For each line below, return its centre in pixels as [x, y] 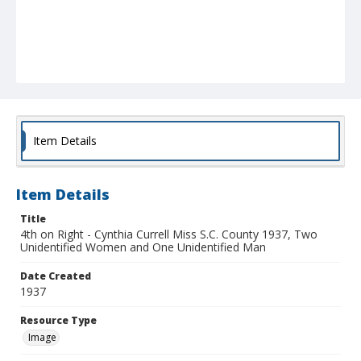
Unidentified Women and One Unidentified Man [143, 247]
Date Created [56, 276]
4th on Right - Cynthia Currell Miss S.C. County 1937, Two [169, 234]
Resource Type [58, 321]
